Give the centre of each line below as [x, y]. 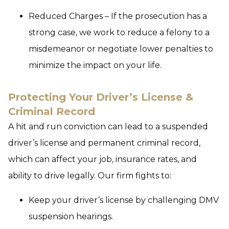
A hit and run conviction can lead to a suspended [108, 127]
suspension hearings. [71, 216]
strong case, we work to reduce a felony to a [119, 32]
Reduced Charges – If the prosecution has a [118, 16]
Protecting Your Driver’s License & [101, 97]
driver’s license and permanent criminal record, [104, 143]
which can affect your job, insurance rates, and [102, 159]
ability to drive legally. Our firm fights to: [90, 176]
